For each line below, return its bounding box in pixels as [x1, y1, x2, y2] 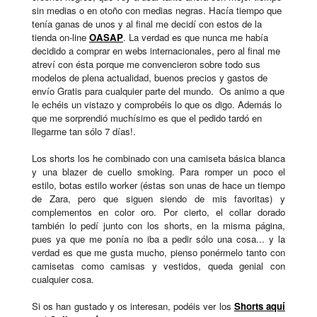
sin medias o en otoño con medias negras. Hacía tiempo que [32, 4, 282, 18]
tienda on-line [32, 30, 89, 45]
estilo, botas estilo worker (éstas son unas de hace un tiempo [32, 178, 285, 192]
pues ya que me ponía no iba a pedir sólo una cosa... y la [32, 232, 285, 246]
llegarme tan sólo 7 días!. [32, 125, 139, 139]
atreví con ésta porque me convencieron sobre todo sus [32, 57, 260, 71]
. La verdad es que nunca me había [123, 30, 268, 45]
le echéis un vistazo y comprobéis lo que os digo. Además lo [32, 98, 282, 112]
